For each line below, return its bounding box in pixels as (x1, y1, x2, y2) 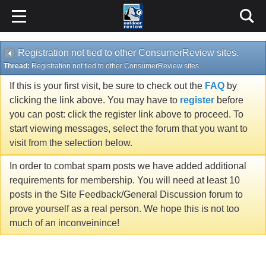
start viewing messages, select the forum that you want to (9, 123, 248, 134)
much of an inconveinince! (9, 218, 119, 229)
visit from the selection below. (9, 138, 132, 148)
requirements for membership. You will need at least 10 (9, 175, 240, 186)
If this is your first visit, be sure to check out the (9, 81, 205, 91)
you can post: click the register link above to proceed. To (9, 109, 243, 120)
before (214, 95, 243, 106)
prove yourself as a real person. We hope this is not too (9, 204, 239, 214)
